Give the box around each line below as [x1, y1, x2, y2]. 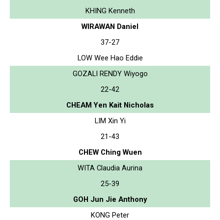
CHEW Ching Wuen [78, 147, 142, 157]
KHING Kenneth [85, 6, 135, 15]
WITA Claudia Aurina [78, 163, 142, 172]
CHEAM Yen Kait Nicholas [66, 100, 154, 110]
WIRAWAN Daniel [82, 22, 138, 31]
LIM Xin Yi [94, 116, 126, 125]
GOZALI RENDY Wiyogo [72, 69, 148, 78]
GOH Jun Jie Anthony [73, 194, 147, 204]
